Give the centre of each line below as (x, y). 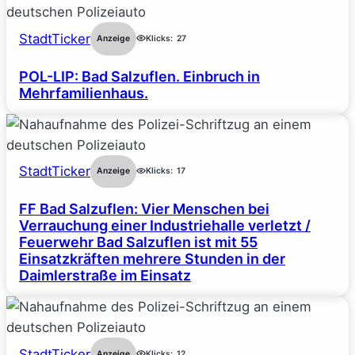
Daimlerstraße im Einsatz (105, 276)
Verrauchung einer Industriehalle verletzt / (165, 226)
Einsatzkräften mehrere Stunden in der (152, 259)
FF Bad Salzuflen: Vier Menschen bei (144, 209)
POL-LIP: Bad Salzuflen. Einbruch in (139, 76)
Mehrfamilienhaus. (84, 93)
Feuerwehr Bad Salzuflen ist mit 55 (138, 242)
